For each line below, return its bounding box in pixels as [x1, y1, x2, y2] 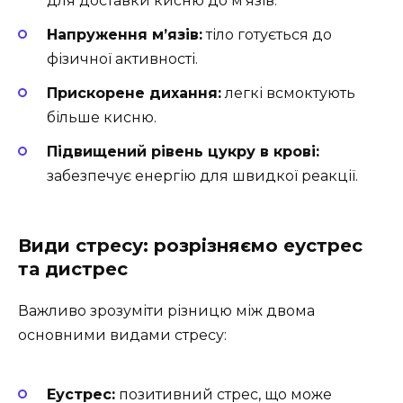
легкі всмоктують [221, 84, 355, 102]
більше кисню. [47, 108, 157, 126]
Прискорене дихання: [47, 84, 221, 102]
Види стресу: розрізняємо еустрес [18, 235, 363, 257]
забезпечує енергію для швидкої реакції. [47, 167, 358, 185]
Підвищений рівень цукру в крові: [47, 143, 319, 161]
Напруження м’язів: [47, 25, 202, 43]
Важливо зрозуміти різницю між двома [18, 302, 315, 320]
